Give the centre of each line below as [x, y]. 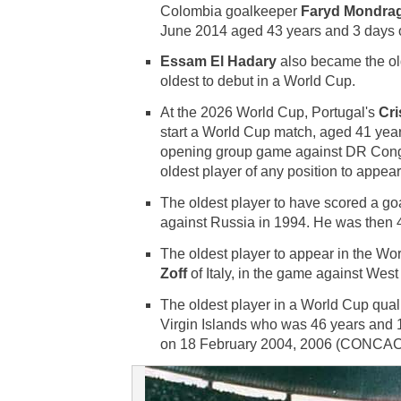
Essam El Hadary [218, 62]
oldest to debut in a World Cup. [258, 81]
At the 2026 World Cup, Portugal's [269, 113]
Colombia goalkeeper [230, 11]
